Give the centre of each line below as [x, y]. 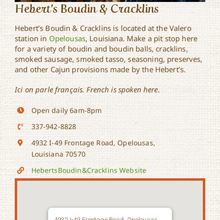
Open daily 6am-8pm [67, 110]
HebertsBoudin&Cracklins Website [89, 170]
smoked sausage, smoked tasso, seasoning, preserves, [109, 59]
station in [32, 39]
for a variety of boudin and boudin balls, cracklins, [101, 49]
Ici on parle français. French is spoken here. [87, 90]
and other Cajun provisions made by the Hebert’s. [100, 69]
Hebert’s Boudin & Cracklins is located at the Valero [103, 28]
